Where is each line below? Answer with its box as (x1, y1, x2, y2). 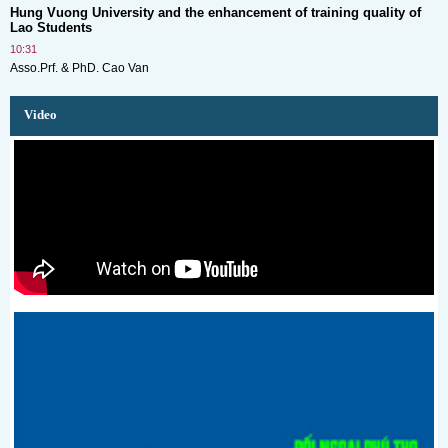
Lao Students (10, 19, 92, 35)
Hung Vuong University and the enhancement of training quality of (10, 4, 421, 20)
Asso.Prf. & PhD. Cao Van (10, 60, 149, 75)
